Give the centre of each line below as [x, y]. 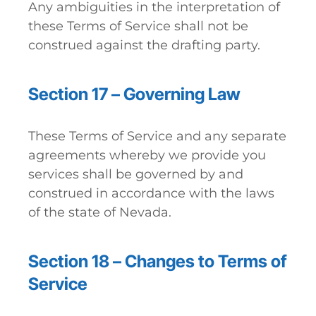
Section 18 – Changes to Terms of [158, 261]
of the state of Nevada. [100, 212]
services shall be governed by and [136, 174]
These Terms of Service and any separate [157, 136]
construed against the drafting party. [144, 45]
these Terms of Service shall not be [138, 26]
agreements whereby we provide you [147, 155]
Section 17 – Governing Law [134, 94]
